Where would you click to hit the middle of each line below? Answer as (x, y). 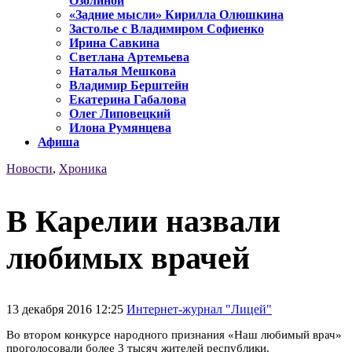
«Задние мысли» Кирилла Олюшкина (176, 15)
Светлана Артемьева (129, 57)
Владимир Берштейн (129, 86)
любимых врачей (128, 258)
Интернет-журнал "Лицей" (199, 309)
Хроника (83, 169)
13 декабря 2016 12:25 (66, 309)
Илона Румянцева (120, 128)
